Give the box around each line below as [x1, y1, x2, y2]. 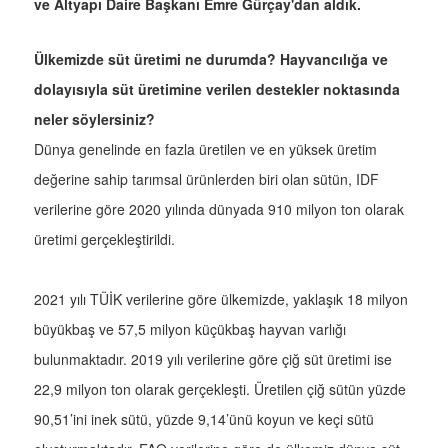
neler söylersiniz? [34, 109, 155, 130]
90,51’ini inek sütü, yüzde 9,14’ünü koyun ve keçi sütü [34, 409, 374, 430]
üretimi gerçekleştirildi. [34, 229, 175, 250]
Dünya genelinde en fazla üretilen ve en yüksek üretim [34, 139, 377, 160]
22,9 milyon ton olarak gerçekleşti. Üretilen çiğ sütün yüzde [34, 379, 406, 400]
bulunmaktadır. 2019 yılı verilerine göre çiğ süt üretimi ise [34, 349, 392, 370]
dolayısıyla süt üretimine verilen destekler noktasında [34, 79, 400, 100]
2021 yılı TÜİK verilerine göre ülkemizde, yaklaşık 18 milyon [34, 289, 408, 310]
